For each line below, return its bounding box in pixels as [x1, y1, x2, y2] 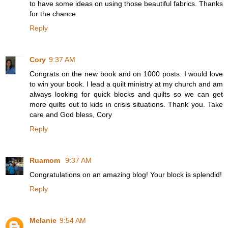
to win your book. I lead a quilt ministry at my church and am [30, 80, 223, 89]
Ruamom [30, 156, 62, 165]
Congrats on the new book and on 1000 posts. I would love [30, 70, 223, 78]
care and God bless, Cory [30, 110, 112, 119]
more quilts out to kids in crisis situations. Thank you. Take [30, 100, 223, 109]
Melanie [30, 216, 56, 225]
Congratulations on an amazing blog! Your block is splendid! [30, 170, 222, 179]
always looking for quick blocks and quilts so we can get [30, 90, 223, 99]
